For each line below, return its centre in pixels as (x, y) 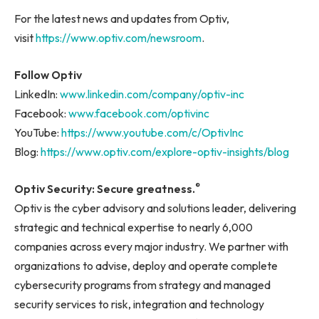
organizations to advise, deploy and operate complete (146, 265)
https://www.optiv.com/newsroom (119, 38)
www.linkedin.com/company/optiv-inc (152, 94)
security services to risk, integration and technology (139, 304)
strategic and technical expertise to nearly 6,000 (134, 227)
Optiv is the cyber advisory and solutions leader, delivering (155, 208)
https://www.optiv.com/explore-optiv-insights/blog (165, 151)
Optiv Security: (56, 188)
